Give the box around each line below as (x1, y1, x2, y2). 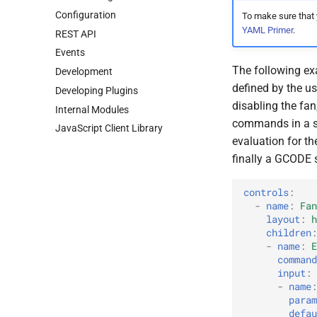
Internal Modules (55, 103, 129, 115)
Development (55, 66, 113, 77)
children (266, 226, 311, 240)
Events (55, 47, 85, 59)
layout (266, 213, 300, 226)
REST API (55, 28, 96, 40)
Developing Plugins (55, 84, 138, 96)
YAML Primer (241, 25, 293, 36)
